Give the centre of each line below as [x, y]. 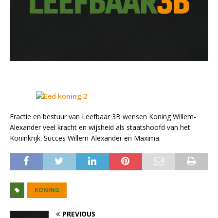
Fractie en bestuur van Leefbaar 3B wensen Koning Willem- [103, 117]
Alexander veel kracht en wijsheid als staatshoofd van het [100, 127]
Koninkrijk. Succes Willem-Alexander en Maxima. [85, 138]
